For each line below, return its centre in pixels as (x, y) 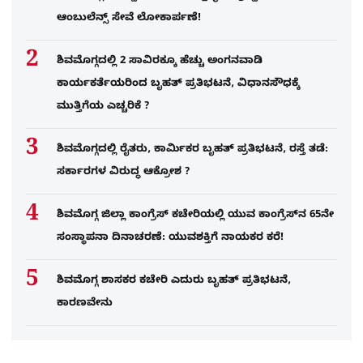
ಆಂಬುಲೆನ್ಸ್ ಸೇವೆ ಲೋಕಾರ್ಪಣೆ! (129, 19)
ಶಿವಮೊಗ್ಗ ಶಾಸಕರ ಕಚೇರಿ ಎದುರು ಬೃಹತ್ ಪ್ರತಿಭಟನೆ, (174, 282)
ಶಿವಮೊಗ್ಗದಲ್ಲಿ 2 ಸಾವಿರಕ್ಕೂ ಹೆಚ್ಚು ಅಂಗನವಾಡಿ (160, 62)
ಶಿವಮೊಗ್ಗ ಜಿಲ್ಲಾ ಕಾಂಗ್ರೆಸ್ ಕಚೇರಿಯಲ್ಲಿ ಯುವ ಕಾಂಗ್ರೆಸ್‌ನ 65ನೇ (195, 216)
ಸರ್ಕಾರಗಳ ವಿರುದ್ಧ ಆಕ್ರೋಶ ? (125, 173)
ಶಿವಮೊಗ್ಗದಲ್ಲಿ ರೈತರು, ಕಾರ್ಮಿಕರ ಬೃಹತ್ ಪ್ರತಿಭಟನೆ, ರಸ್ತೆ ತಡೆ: (192, 150)
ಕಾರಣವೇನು (85, 304)
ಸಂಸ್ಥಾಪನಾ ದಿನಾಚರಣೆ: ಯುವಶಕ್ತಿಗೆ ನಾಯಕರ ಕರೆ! (170, 239)
